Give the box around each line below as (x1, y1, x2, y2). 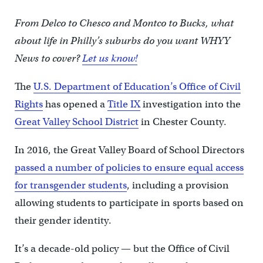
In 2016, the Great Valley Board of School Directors (14, 143, 244, 156)
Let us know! (82, 52, 137, 65)
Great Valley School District (14, 115, 139, 128)
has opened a (42, 97, 107, 110)
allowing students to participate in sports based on (14, 196, 244, 209)
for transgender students (14, 178, 127, 191)
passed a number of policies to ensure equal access (14, 161, 244, 174)
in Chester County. (138, 115, 227, 128)
